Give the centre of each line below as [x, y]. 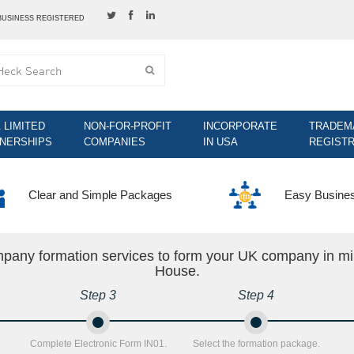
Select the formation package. [256, 343]
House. [177, 271]
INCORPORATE [240, 126]
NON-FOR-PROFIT [128, 126]
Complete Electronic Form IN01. [98, 343]
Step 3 [98, 295]
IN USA [220, 142]
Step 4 [256, 295]
